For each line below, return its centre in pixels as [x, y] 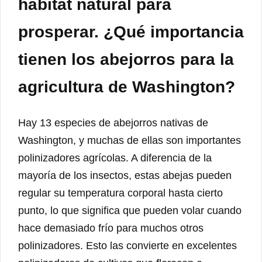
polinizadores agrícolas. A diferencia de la [115, 158]
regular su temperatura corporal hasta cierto [120, 193]
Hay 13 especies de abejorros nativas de [113, 123]
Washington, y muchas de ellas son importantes [130, 141]
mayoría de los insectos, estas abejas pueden [125, 176]
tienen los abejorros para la [126, 59]
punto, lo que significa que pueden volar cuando [130, 211]
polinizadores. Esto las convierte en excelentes [127, 246]
